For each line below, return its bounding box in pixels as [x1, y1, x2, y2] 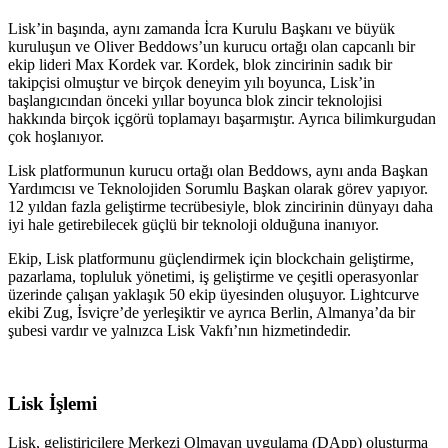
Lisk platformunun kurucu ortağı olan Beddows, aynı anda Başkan [8, 162, 428, 180]
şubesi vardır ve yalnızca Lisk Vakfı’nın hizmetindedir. [8, 322, 351, 340]
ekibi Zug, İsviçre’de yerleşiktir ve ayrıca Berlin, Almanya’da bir [8, 304, 415, 322]
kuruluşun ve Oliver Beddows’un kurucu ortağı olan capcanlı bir [8, 38, 415, 56]
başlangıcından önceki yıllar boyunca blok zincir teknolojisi [8, 92, 382, 110]
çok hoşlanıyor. [8, 128, 104, 146]
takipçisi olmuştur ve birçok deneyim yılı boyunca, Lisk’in [8, 74, 375, 92]
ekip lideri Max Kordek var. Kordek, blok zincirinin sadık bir [8, 56, 392, 74]
